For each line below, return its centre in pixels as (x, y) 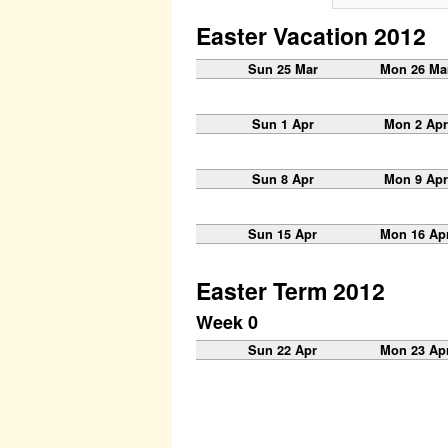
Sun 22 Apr (283, 350)
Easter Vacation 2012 (311, 36)
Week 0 (227, 322)
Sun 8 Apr (282, 178)
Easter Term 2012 (290, 290)
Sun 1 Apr (282, 123)
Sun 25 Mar (282, 68)
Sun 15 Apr (283, 233)
